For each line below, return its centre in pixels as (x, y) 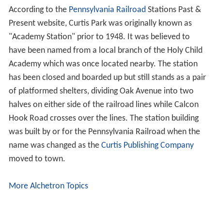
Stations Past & (173, 10)
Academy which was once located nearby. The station (103, 64)
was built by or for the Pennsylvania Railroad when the (104, 132)
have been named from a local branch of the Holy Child (105, 51)
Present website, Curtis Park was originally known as (100, 24)
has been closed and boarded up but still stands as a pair (107, 78)
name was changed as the (55, 146)
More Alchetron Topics (48, 186)
